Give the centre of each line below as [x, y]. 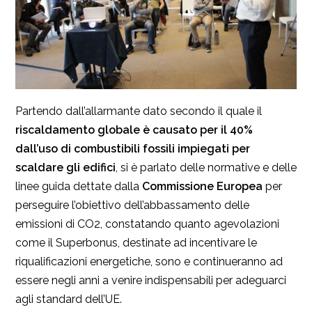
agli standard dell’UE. [69, 299]
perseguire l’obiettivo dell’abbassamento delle [132, 205]
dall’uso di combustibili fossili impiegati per [133, 148]
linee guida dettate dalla [79, 186]
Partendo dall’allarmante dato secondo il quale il [139, 111]
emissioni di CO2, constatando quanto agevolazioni [147, 224]
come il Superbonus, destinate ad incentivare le [136, 242]
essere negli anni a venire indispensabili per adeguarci [151, 280]
